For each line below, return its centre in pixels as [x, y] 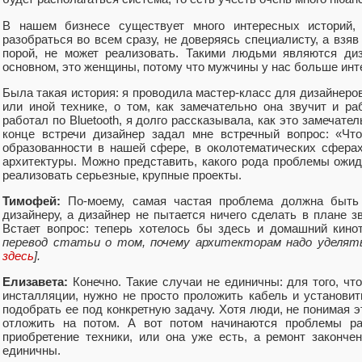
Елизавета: [35, 282]
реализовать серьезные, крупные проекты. [122, 175]
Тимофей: [32, 201]
